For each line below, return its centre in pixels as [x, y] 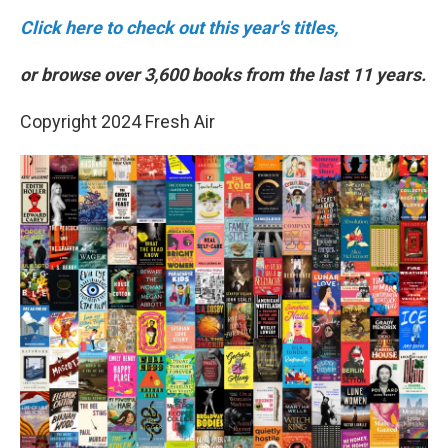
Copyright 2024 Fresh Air [117, 122]
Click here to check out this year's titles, [179, 28]
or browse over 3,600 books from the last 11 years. [223, 75]
